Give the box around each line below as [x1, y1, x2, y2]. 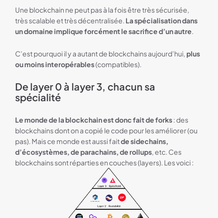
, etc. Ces [152, 147, 182, 156]
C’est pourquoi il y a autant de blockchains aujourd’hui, [15, 49, 187, 58]
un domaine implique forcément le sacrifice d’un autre [15, 26, 192, 36]
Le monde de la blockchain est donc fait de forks [15, 115, 173, 124]
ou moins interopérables [15, 59, 95, 69]
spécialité [15, 91, 63, 103]
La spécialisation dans [126, 16, 198, 25]
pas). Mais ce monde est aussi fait [15, 136, 121, 145]
